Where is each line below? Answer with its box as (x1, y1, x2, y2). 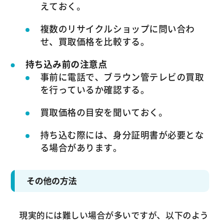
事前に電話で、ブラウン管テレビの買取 (40, 70, 204, 83)
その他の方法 (27, 174, 77, 188)
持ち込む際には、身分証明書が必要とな (40, 128, 204, 141)
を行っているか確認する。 (40, 82, 150, 96)
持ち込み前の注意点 (25, 57, 108, 71)
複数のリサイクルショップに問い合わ (40, 22, 195, 35)
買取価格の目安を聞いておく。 (40, 105, 168, 119)
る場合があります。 (40, 140, 122, 154)
